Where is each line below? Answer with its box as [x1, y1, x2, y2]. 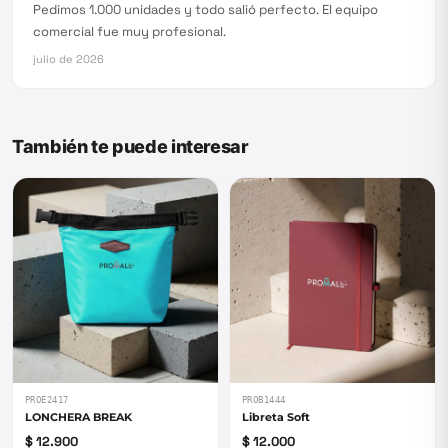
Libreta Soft [242, 410, 310, 424]
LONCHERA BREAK [25, 410, 132, 424]
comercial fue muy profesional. [33, 23, 226, 40]
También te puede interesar [12, 136, 249, 157]
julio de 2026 [33, 52, 104, 66]
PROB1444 [242, 395, 286, 405]
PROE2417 [25, 395, 69, 405]
